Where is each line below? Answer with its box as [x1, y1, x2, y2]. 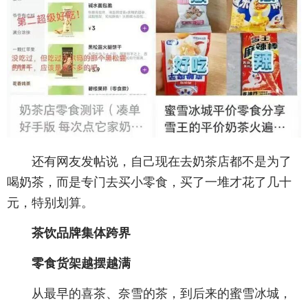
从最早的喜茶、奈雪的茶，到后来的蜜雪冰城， [32, 286, 291, 300]
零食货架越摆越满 [32, 256, 131, 270]
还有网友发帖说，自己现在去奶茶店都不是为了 [32, 154, 291, 168]
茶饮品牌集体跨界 [32, 225, 131, 240]
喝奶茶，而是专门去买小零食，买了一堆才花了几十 [7, 175, 291, 189]
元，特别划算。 [7, 195, 93, 210]
